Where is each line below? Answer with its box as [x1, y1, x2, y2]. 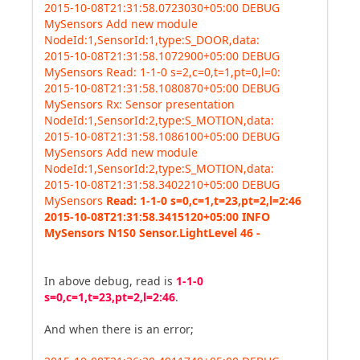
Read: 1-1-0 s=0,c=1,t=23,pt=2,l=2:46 [106, 193, 301, 208]
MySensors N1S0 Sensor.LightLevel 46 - [44, 225, 260, 240]
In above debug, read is [44, 273, 176, 288]
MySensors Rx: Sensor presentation [44, 96, 235, 112]
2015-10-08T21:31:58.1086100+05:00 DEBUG [44, 129, 280, 144]
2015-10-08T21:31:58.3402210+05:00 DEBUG [44, 177, 280, 192]
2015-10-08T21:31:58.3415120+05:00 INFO [44, 209, 270, 224]
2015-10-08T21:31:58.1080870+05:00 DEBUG [44, 80, 280, 96]
